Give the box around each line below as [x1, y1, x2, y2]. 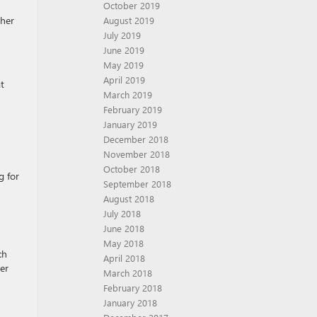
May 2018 [103, 237, 144, 249]
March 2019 [103, 88, 152, 100]
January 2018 [103, 296, 157, 309]
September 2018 [103, 178, 171, 190]
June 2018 [103, 222, 144, 234]
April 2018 [103, 252, 145, 264]
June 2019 [103, 44, 144, 56]
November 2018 [103, 148, 170, 160]
